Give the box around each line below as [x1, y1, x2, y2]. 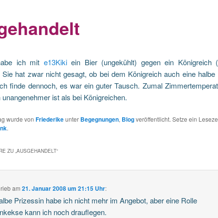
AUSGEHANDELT [16, 147, 56, 154]
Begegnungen [80, 115, 119, 124]
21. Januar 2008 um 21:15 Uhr [22, 184, 106, 193]
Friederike [35, 115, 64, 124]
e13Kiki [43, 56, 67, 67]
